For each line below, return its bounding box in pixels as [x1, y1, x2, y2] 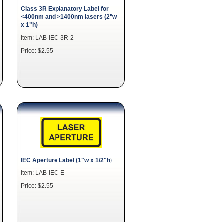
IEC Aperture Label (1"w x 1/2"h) [21, 156, 112, 163]
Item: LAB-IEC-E [21, 169, 64, 176]
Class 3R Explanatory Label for [21, 5, 109, 12]
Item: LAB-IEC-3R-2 [21, 34, 74, 41]
